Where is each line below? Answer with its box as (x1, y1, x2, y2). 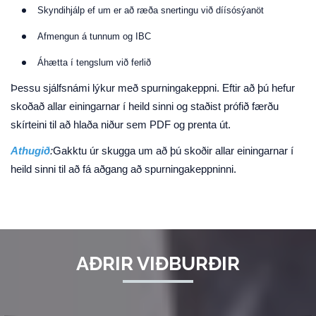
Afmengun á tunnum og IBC (37, 31, 151, 42)
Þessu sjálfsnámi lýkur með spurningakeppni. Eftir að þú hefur (11, 83, 295, 94)
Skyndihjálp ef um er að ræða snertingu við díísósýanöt (37, 5, 264, 16)
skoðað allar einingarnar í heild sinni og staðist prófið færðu (11, 101, 279, 112)
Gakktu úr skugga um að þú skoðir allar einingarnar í (53, 145, 293, 157)
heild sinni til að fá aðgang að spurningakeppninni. (11, 164, 236, 175)
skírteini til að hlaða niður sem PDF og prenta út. (11, 119, 231, 130)
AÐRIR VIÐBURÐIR (76, 253, 240, 274)
